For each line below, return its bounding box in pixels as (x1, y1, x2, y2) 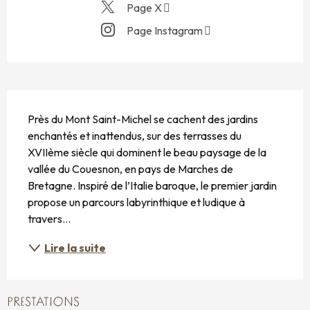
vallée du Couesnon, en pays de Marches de (28, 162, 233, 176)
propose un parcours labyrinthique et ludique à (28, 195, 245, 210)
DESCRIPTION (7, 93, 100, 110)
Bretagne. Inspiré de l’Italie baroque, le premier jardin (28, 179, 277, 193)
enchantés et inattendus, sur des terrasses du (28, 129, 241, 143)
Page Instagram (126, 23, 203, 37)
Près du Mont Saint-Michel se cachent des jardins (28, 112, 258, 127)
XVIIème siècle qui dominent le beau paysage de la (28, 145, 266, 160)
